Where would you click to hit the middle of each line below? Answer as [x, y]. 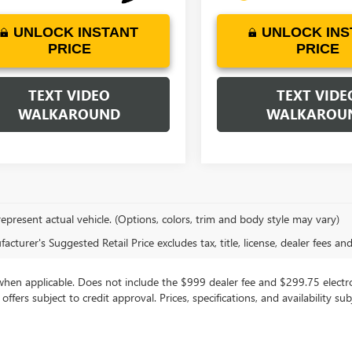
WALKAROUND [69, 114]
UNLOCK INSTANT [76, 33]
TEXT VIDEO [69, 95]
